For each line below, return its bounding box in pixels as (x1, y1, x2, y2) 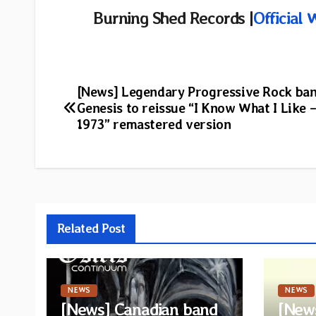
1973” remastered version (76, 116, 231, 133)
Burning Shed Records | (93, 7, 253, 28)
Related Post (57, 221, 126, 236)
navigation (63, 113, 164, 141)
